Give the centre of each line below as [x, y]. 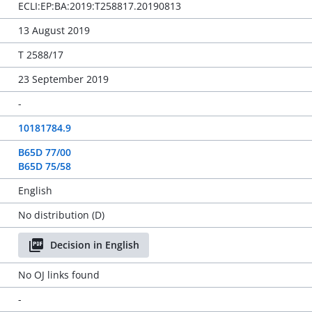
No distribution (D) [61, 215]
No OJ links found [58, 275]
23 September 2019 [63, 79]
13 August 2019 [54, 30]
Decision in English [94, 245]
